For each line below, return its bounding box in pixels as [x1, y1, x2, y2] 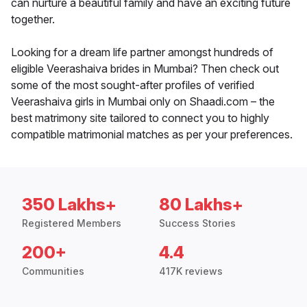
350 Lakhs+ [22, 195, 116, 215]
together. [11, 12, 55, 27]
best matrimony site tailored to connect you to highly [11, 111, 269, 125]
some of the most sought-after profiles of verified [11, 78, 254, 93]
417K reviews [159, 265, 223, 278]
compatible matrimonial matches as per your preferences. [11, 127, 293, 142]
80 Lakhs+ [159, 195, 243, 215]
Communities [22, 265, 84, 278]
